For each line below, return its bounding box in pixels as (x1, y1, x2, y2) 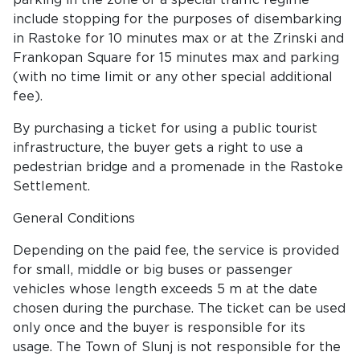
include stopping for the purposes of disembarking (13, 13, 342, 26)
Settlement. (13, 180, 90, 193)
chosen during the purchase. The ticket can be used (13, 302, 346, 315)
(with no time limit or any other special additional (13, 71, 333, 84)
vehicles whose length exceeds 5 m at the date (13, 283, 317, 296)
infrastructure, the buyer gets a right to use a (13, 141, 303, 154)
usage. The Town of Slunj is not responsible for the (13, 341, 341, 354)
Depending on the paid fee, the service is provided (13, 244, 339, 257)
